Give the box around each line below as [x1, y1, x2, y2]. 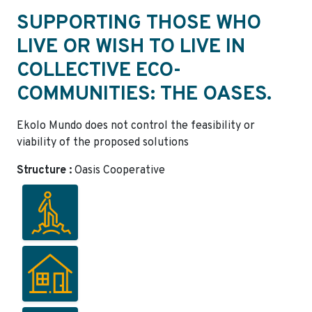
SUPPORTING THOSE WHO [17, 10, 261, 36]
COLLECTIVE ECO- [17, 58, 181, 84]
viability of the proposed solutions [17, 135, 189, 150]
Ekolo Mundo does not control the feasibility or [17, 118, 255, 133]
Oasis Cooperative [75, 163, 165, 178]
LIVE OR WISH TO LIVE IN [17, 34, 245, 60]
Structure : [17, 163, 75, 178]
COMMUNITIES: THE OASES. [17, 81, 272, 107]
